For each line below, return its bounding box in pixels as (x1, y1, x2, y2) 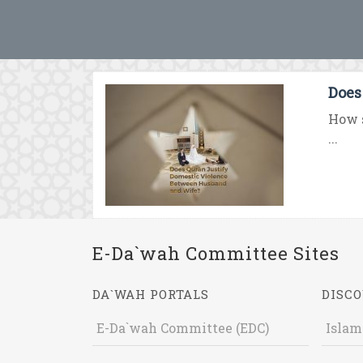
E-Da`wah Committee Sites (92, 241, 340, 265)
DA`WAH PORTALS (92, 286, 209, 302)
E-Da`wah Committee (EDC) (96, 319, 269, 336)
